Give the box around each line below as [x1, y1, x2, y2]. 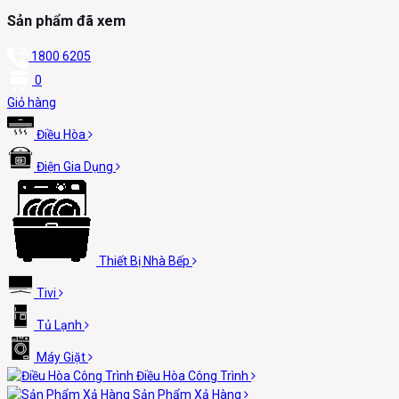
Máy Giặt [37, 349, 85, 364]
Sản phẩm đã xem [7, 12, 126, 30]
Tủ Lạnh [37, 317, 82, 332]
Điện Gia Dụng [37, 159, 113, 174]
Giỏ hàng [7, 94, 56, 110]
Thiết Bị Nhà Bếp [99, 253, 190, 268]
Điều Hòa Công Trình [136, 368, 248, 383]
